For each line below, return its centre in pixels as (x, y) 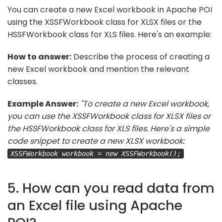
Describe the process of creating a (140, 56)
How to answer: (39, 56)
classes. (23, 81)
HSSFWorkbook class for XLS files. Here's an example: (110, 34)
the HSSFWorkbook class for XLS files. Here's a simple (109, 128)
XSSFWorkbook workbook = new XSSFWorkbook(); (96, 153)
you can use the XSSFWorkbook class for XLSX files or (109, 116)
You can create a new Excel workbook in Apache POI (110, 9)
